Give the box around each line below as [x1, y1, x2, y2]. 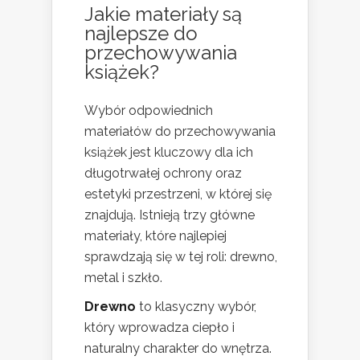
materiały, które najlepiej [84, 228, 227, 244]
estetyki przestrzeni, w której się [84, 186, 272, 202]
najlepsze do [84, 22, 198, 46]
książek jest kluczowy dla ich [84, 145, 253, 161]
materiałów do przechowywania [84, 124, 276, 140]
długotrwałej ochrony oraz [84, 166, 242, 182]
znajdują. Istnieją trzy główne [84, 207, 255, 223]
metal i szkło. [84, 270, 162, 286]
